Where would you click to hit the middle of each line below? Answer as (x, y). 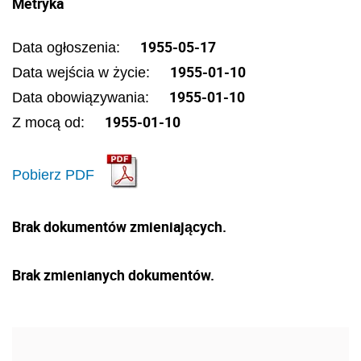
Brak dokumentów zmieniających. (119, 226)
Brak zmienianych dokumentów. (113, 275)
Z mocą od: (50, 122)
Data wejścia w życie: (83, 73)
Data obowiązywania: (83, 98)
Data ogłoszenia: (68, 48)
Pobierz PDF (53, 174)
